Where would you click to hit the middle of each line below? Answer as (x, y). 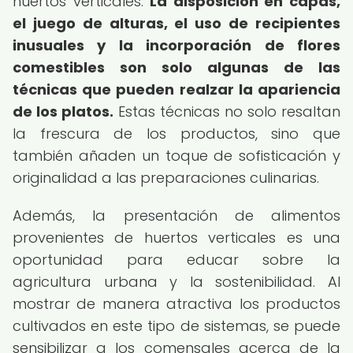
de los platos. (63, 111)
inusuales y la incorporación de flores (176, 45)
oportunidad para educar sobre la (176, 260)
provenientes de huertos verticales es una (176, 238)
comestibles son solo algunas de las (176, 67)
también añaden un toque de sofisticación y (176, 156)
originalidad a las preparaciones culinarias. (166, 178)
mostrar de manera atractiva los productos (176, 304)
